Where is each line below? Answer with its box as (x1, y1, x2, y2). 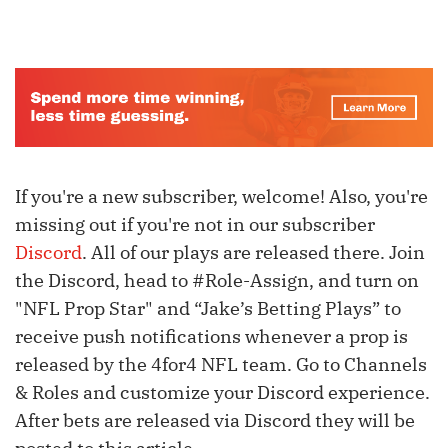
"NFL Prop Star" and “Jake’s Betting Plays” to (15, 296, 401, 320)
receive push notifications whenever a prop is (15, 324, 408, 348)
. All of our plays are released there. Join (82, 240, 425, 264)
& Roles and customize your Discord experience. (15, 380, 430, 404)
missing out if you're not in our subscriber (15, 212, 375, 236)
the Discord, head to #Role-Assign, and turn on (15, 268, 419, 292)
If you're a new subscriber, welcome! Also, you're (15, 184, 428, 208)
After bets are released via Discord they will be (15, 408, 415, 432)
